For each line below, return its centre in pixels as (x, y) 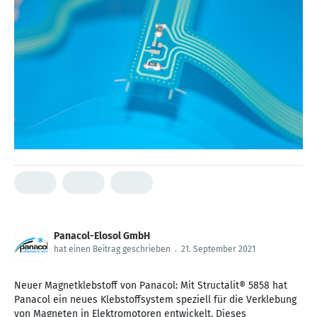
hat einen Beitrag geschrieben (112, 249)
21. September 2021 (218, 249)
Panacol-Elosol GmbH (102, 236)
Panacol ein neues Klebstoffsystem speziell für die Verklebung (155, 300)
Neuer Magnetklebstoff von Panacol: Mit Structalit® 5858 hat (151, 286)
